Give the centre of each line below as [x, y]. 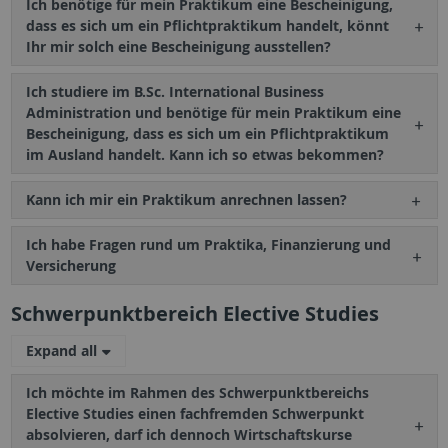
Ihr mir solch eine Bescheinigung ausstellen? [178, 47]
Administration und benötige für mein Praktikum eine [213, 113]
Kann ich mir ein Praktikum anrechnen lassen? [186, 200]
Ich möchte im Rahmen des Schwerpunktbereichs [197, 393]
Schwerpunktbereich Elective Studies [194, 314]
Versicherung [70, 266]
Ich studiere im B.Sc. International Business [174, 92]
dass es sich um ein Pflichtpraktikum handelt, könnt [207, 26]
